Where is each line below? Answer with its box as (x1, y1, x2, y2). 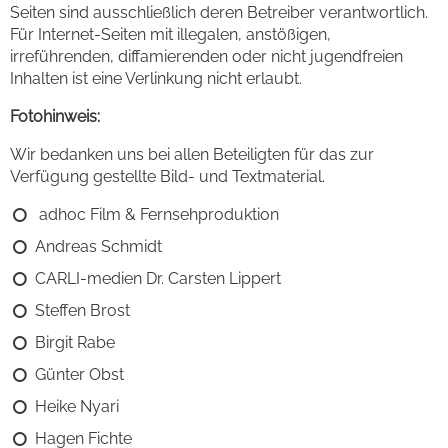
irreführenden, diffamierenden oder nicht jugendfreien (10, 46, 403, 66)
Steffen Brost (35, 300, 130, 320)
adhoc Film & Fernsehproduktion (35, 204, 279, 224)
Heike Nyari (35, 396, 119, 416)
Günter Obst (35, 364, 124, 384)
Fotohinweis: (10, 106, 100, 126)
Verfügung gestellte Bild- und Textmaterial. (10, 166, 325, 186)
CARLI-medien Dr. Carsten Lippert (35, 268, 281, 288)
